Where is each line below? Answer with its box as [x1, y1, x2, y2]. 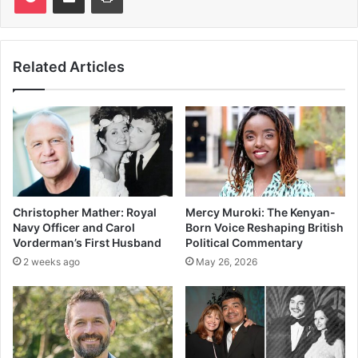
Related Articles [13, 58, 125, 75]
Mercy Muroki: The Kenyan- [185, 205, 336, 219]
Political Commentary [185, 235, 303, 249]
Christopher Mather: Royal [13, 205, 157, 219]
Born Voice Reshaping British [185, 220, 344, 234]
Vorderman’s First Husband [13, 235, 161, 249]
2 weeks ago [23, 255, 80, 268]
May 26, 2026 [196, 255, 257, 268]
